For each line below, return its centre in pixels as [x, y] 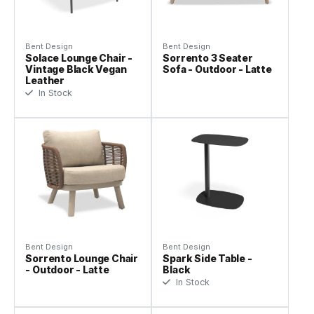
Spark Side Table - [207, 259]
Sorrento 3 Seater [208, 58]
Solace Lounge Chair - [79, 58]
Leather [45, 81]
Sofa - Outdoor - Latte [217, 69]
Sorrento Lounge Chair [82, 259]
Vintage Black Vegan [76, 69]
